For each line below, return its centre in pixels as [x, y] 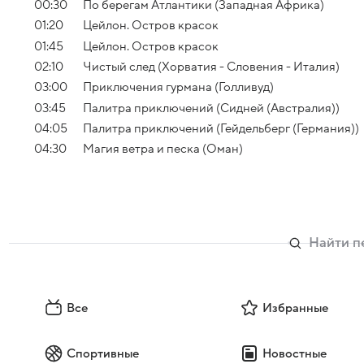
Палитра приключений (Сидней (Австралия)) [211, 108]
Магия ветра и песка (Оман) [163, 149]
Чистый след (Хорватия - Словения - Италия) [211, 66]
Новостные [294, 353]
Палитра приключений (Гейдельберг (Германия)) [221, 128]
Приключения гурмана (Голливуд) [178, 87]
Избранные [295, 308]
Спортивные [103, 353]
